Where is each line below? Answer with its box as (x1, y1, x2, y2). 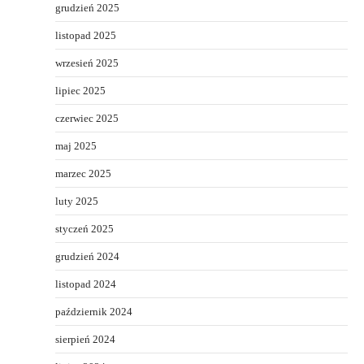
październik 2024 (55, 305, 132, 318)
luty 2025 (55, 195, 98, 208)
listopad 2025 (55, 29, 116, 42)
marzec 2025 (55, 167, 111, 180)
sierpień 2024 (55, 333, 115, 346)
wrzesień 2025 (55, 57, 119, 70)
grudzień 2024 (55, 250, 119, 263)
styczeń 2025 (55, 223, 114, 236)
